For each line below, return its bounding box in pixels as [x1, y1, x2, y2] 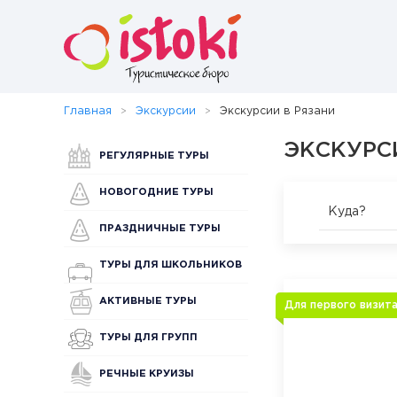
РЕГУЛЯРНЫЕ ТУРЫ [99, 152, 209, 160]
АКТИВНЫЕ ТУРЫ [99, 297, 197, 306]
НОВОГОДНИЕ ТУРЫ [99, 188, 214, 197]
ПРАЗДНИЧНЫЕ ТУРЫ [99, 224, 221, 233]
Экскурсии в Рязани [220, 106, 335, 116]
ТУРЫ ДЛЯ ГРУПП [99, 333, 198, 342]
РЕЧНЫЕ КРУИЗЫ [99, 370, 194, 378]
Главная [64, 106, 112, 116]
